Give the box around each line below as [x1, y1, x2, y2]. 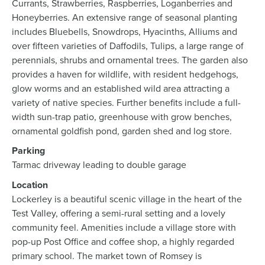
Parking [12, 144, 45, 158]
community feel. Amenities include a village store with [12, 221, 236, 235]
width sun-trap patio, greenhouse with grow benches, [12, 109, 232, 124]
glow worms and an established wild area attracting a [12, 81, 230, 95]
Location [12, 178, 48, 192]
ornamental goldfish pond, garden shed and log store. [12, 124, 232, 138]
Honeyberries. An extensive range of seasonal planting [12, 10, 237, 24]
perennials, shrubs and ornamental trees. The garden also [12, 53, 248, 67]
